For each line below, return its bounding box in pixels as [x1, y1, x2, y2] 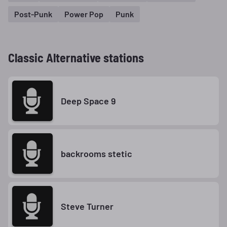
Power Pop [64, 9, 103, 19]
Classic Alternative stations [8, 50, 144, 65]
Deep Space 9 [61, 95, 116, 106]
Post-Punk [14, 9, 52, 19]
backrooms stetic [61, 147, 132, 159]
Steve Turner [61, 200, 113, 212]
